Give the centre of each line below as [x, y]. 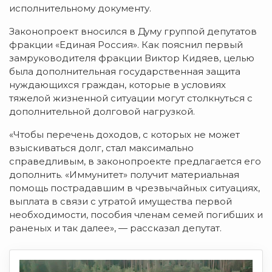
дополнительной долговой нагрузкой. [102, 112]
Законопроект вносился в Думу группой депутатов [133, 32]
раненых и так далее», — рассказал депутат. [115, 228]
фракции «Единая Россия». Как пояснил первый [126, 45]
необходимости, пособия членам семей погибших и [136, 215]
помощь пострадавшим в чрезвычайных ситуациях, [134, 188]
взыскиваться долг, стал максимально [101, 148]
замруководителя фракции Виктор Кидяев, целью [132, 58]
